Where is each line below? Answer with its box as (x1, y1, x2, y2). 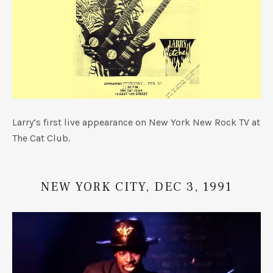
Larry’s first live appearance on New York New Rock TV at (12, 116, 260, 129)
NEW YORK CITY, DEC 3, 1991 (41, 179, 232, 196)
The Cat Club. (12, 132, 70, 144)
